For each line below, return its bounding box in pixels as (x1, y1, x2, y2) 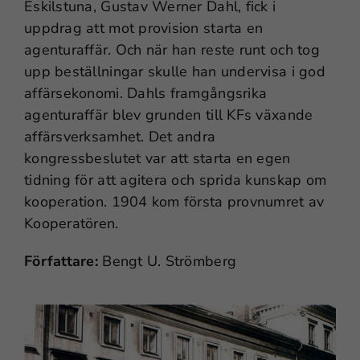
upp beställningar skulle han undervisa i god (24, 61, 325, 81)
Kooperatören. (24, 213, 119, 233)
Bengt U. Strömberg (97, 251, 237, 271)
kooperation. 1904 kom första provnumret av (24, 191, 325, 211)
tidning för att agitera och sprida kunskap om (24, 170, 327, 190)
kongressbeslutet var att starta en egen (24, 148, 291, 168)
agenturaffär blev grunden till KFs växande (24, 104, 313, 125)
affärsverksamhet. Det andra (24, 126, 216, 146)
